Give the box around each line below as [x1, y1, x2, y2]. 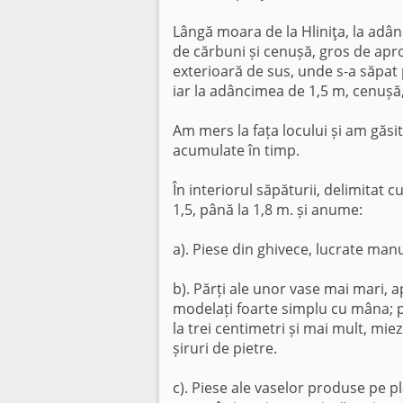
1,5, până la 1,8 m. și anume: [173, 200, 363, 219]
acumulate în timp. [173, 140, 300, 160]
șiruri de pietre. [173, 338, 277, 358]
